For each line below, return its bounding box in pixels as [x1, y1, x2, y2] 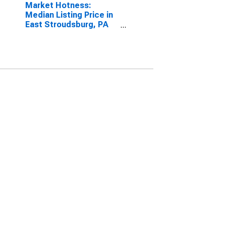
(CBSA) [25, 29, 53, 39]
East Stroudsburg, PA [25, 20, 108, 29]
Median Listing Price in [25, 10, 113, 20]
